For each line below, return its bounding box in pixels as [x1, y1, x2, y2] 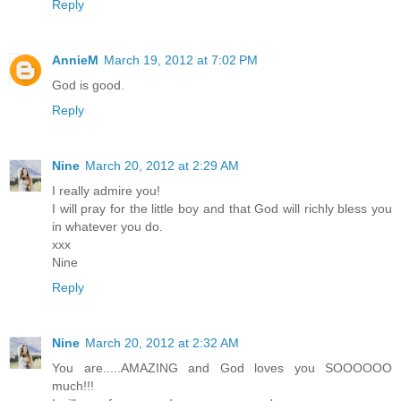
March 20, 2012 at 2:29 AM [85, 158, 239, 174]
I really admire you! [52, 183, 160, 199]
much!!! [52, 379, 94, 394]
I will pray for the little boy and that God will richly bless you [52, 201, 392, 217]
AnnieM [52, 53, 98, 68]
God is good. [52, 78, 124, 93]
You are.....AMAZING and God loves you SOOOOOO [52, 361, 392, 376]
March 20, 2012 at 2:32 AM [85, 336, 239, 351]
